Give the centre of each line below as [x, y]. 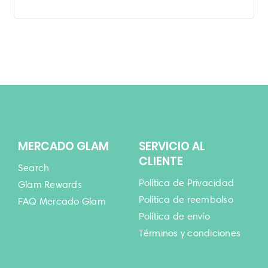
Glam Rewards [50, 184]
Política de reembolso [186, 199]
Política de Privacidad [186, 182]
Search [33, 167]
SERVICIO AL [172, 146]
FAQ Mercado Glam [62, 201]
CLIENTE [161, 161]
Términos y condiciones [190, 233]
